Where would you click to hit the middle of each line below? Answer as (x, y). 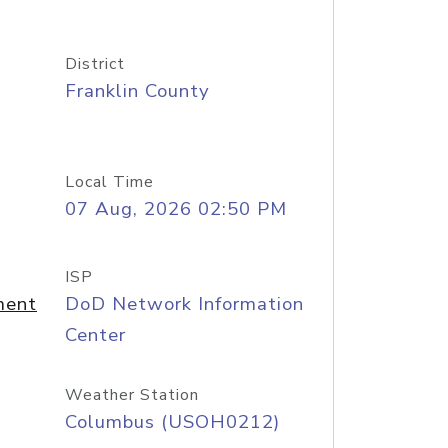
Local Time (109, 182)
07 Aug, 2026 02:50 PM (175, 209)
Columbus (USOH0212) (172, 422)
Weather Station (131, 395)
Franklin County (137, 91)
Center (95, 335)
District (94, 64)
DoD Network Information (184, 304)
